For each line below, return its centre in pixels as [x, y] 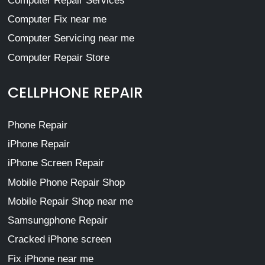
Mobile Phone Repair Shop [66, 182]
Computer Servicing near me [71, 38]
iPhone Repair [38, 144]
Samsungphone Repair [57, 221]
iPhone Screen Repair [56, 163]
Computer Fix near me [57, 20]
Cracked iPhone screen [59, 240]
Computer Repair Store [58, 57]
